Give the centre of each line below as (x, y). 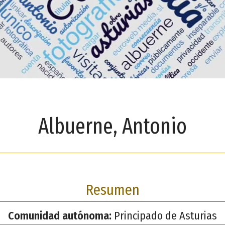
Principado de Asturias (164, 215)
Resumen (113, 190)
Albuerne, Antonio (113, 127)
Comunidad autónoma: (60, 215)
